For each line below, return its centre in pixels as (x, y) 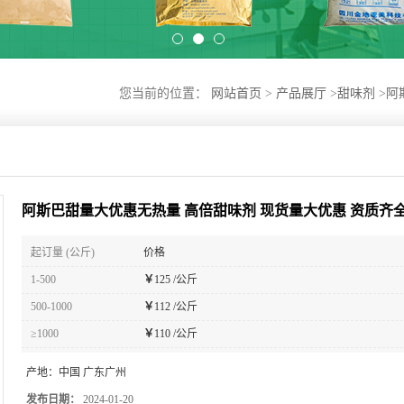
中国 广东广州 (92, 372)
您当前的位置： (165, 93)
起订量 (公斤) (63, 252)
